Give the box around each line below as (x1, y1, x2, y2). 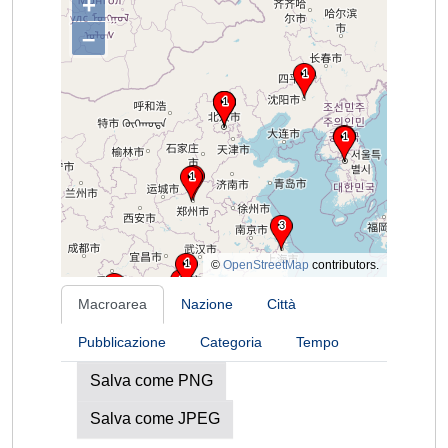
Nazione (181, 296, 233, 312)
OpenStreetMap (223, 258, 309, 272)
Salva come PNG (90, 372, 213, 389)
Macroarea (78, 296, 147, 312)
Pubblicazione (78, 334, 166, 350)
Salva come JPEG (90, 410, 220, 427)
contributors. (309, 258, 379, 272)
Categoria (200, 334, 262, 350)
